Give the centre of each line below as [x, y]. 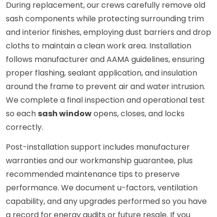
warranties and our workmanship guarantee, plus [99, 161]
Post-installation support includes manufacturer [98, 147]
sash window [65, 114]
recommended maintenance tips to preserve [93, 174]
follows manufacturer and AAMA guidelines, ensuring [105, 60]
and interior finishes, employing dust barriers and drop [108, 32]
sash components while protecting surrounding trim [105, 19]
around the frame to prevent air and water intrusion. [106, 87]
